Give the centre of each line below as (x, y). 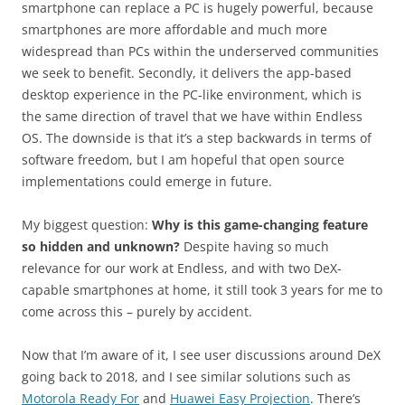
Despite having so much (254, 247)
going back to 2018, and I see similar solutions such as (186, 377)
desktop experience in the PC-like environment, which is (192, 95)
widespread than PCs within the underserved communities (200, 52)
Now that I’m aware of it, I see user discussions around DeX (201, 355)
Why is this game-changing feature (260, 225)
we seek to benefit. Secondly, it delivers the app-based (187, 73)
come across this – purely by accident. (137, 312)
